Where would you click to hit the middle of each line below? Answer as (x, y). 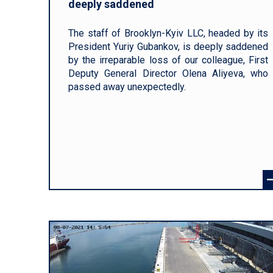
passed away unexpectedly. (127, 87)
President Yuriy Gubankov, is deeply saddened (168, 47)
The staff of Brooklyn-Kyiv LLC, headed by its (168, 33)
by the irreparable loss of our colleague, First (168, 60)
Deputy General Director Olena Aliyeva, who (168, 73)
